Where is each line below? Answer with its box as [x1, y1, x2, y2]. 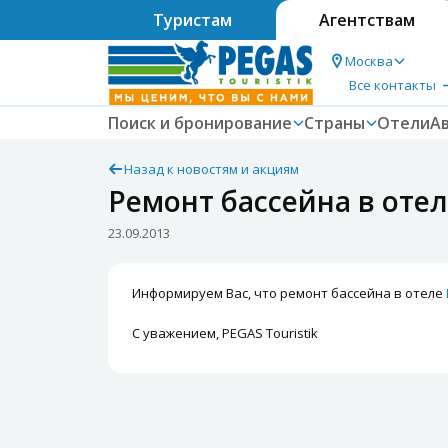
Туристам [152, 9, 232, 31]
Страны [304, 112, 365, 134]
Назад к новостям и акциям [124, 160, 299, 178]
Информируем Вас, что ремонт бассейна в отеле [132, 284, 446, 302]
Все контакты [349, 75, 436, 94]
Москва [345, 51, 393, 70]
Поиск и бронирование [108, 112, 292, 134]
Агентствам [319, 9, 415, 31]
